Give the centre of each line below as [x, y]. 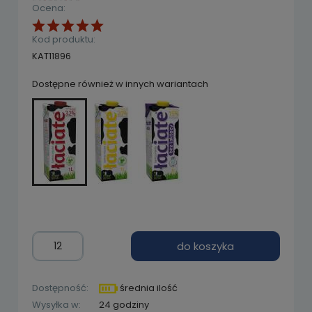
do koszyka [206, 247]
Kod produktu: [64, 39]
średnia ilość [148, 288]
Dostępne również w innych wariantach [120, 84]
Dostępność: [60, 288]
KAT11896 [52, 56]
